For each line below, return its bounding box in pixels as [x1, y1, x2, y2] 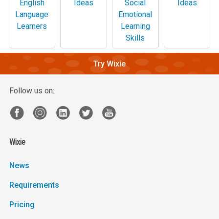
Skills [126, 33, 145, 43]
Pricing [9, 200, 35, 210]
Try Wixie [93, 59, 126, 68]
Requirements [9, 180, 59, 190]
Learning [120, 22, 150, 31]
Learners [17, 22, 47, 31]
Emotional [118, 10, 153, 20]
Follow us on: [9, 86, 54, 96]
